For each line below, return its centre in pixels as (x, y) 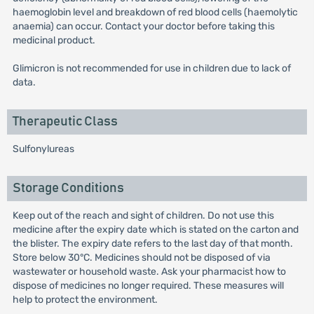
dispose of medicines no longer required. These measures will (148, 286)
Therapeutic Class (65, 122)
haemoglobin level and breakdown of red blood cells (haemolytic (155, 12)
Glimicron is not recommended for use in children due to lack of (151, 68)
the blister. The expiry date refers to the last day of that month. (152, 244)
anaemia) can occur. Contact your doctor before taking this (143, 26)
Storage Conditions (68, 188)
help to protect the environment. (85, 300)
